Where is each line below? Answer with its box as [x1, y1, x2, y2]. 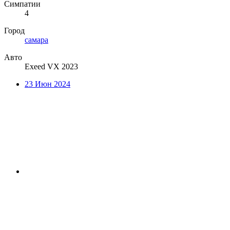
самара [25, 35, 48, 44]
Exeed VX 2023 [25, 62, 78, 71]
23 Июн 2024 [25, 79, 70, 88]
